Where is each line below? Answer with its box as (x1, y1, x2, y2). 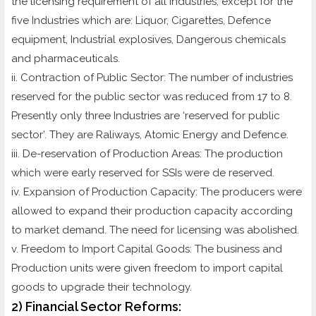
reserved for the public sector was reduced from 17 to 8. (11, 90, 292, 104)
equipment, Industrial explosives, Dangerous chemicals (11, 33, 286, 47)
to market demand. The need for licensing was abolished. (11, 224, 299, 237)
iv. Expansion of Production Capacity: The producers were (11, 186, 302, 199)
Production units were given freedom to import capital (11, 262, 283, 275)
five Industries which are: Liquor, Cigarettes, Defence (11, 14, 271, 28)
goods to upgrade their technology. (11, 281, 192, 294)
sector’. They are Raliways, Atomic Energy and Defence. (11, 128, 288, 142)
